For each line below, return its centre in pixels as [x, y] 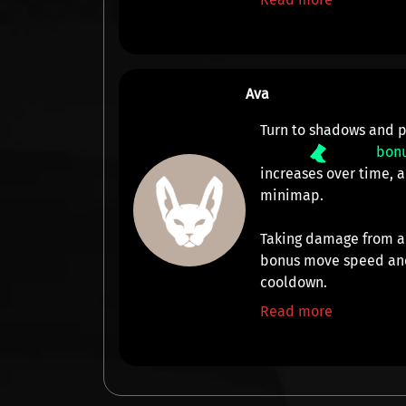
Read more [297, 311]
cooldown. [294, 282]
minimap [290, 195]
